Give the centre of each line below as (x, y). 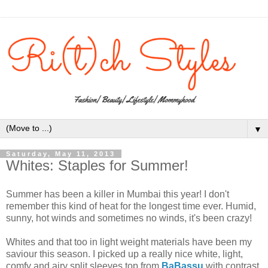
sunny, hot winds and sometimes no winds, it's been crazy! (129, 218)
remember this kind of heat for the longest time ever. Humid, (131, 206)
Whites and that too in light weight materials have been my (129, 242)
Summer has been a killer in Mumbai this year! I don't (118, 194)
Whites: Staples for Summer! (97, 165)
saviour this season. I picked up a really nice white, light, (124, 254)
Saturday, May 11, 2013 (61, 153)
